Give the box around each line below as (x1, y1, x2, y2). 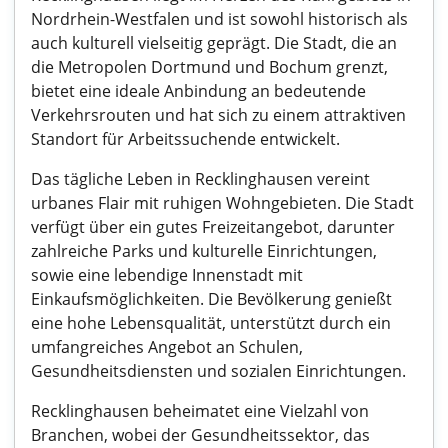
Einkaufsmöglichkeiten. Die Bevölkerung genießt (31, 288, 392, 310)
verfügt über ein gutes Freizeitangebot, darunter (31, 216, 395, 238)
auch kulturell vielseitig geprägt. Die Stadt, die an (31, 32, 397, 54)
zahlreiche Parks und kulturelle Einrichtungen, (31, 240, 377, 262)
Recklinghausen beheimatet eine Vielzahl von (31, 400, 369, 422)
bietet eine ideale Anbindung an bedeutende (31, 80, 366, 102)
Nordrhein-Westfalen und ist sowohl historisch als (31, 8, 408, 30)
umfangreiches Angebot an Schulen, (31, 336, 303, 358)
